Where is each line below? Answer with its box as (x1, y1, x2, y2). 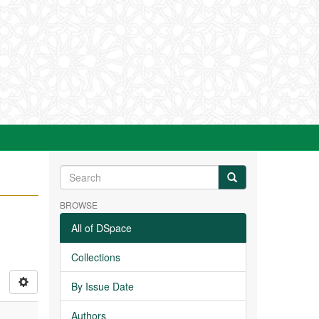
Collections (70, 250, 120, 264)
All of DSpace (70, 221, 132, 235)
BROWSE (59, 199, 98, 211)
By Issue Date (70, 279, 134, 293)
